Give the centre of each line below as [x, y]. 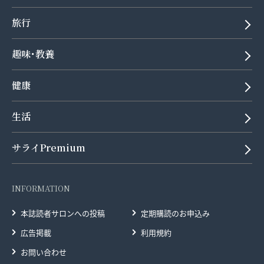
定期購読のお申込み [175, 213]
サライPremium [49, 147]
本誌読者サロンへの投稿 [63, 213]
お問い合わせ [44, 252]
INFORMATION [41, 188]
